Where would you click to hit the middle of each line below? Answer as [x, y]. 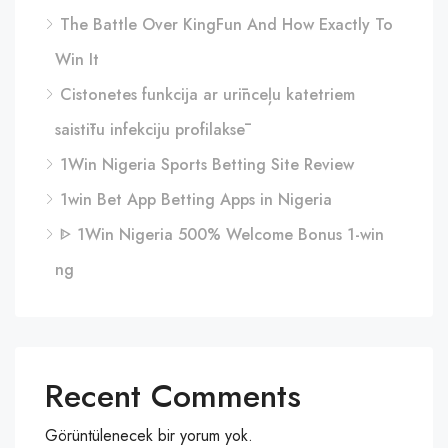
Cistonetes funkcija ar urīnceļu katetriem [207, 94]
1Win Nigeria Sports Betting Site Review [207, 164]
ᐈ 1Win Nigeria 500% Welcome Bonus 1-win [222, 234]
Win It [77, 59]
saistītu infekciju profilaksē [150, 129]
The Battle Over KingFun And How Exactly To [226, 24]
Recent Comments [173, 396]
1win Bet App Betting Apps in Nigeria [196, 199]
